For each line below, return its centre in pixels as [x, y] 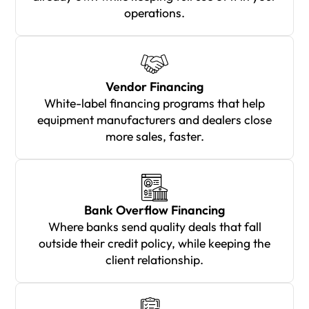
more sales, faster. [154, 136]
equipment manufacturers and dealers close [154, 119]
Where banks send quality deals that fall [154, 226]
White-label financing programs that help [154, 103]
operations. [154, 12]
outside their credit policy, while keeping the [154, 243]
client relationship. [154, 259]
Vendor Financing [154, 86]
